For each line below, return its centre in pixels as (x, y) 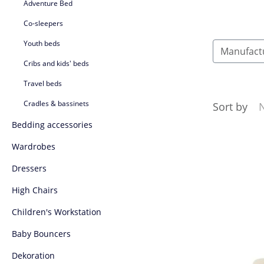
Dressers (29, 168)
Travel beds (43, 83)
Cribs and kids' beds (56, 63)
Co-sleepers (43, 23)
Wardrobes (34, 146)
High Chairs (35, 190)
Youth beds (42, 43)
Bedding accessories (52, 124)
